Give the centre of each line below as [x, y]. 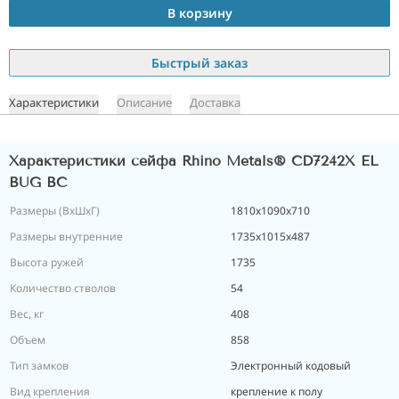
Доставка [215, 102]
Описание [144, 102]
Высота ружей [47, 262]
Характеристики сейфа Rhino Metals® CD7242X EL [194, 161]
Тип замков [39, 366]
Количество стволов [63, 288]
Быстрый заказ [199, 63]
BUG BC [38, 182]
